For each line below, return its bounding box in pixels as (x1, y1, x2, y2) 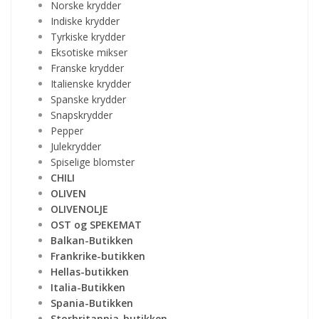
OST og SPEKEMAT (51, 217, 142, 231)
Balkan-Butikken (51, 233, 133, 247)
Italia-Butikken (51, 280, 125, 294)
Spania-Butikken (51, 296, 133, 310)
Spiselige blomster (51, 155, 135, 169)
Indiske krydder (51, 14, 120, 28)
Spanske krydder (51, 92, 126, 106)
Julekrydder (51, 139, 101, 153)
